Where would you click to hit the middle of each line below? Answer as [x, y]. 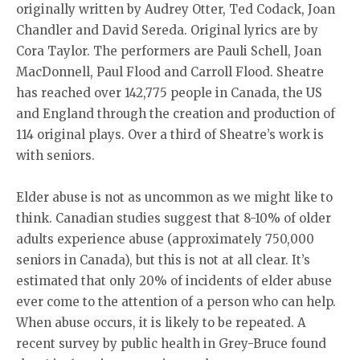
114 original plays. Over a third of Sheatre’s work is [170, 134]
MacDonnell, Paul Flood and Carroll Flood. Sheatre [170, 72]
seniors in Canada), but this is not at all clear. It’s [163, 260]
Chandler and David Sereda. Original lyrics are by [167, 30]
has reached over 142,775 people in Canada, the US [169, 92]
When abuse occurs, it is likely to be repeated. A [161, 322]
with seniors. [55, 155]
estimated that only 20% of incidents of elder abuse [174, 280]
